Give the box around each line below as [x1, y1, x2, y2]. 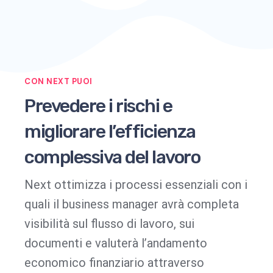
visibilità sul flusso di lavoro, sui [24, 216, 194, 232]
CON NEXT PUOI [24, 76, 93, 87]
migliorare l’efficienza [24, 121, 196, 143]
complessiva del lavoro [24, 146, 200, 169]
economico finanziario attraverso [24, 255, 204, 271]
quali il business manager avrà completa [24, 197, 239, 212]
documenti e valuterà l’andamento [24, 236, 207, 251]
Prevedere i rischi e [24, 95, 172, 118]
